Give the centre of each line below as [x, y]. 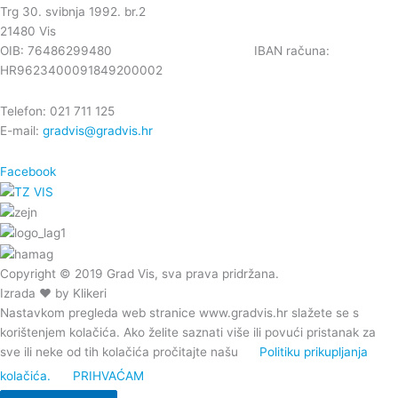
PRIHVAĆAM [108, 375]
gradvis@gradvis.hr [98, 130]
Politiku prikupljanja [314, 351]
